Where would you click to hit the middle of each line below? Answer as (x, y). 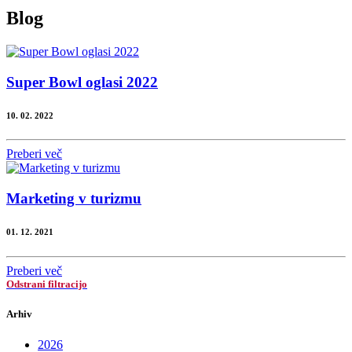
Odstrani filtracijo (47, 284)
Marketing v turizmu (74, 199)
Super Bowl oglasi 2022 (82, 82)
